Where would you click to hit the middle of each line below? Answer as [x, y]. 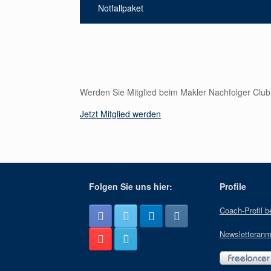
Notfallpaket [121, 8]
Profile [233, 186]
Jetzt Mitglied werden [120, 114]
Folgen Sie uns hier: [131, 186]
